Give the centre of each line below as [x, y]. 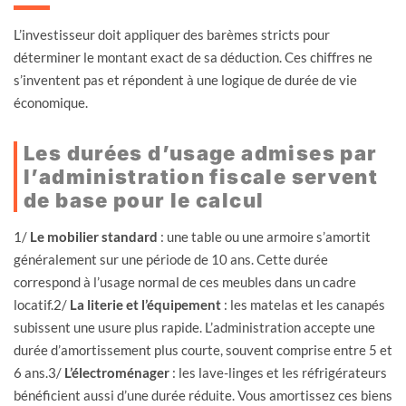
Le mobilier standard [94, 236]
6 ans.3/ [39, 372]
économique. [51, 102]
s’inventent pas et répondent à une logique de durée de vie [185, 79]
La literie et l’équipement [145, 304]
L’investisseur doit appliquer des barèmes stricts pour [172, 34]
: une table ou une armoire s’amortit [264, 236]
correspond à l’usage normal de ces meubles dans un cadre [185, 281]
